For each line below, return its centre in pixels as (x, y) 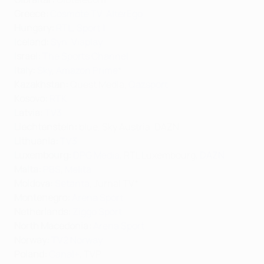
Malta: (28, 169)
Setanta (72, 184)
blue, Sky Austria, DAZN (128, 127)
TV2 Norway (77, 240)
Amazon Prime (87, 70)
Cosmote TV (76, 14)
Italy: (26, 70)
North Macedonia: (54, 226)
